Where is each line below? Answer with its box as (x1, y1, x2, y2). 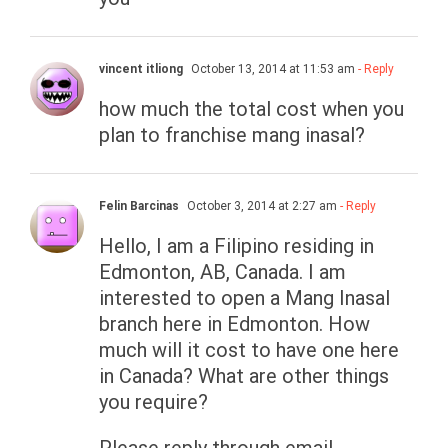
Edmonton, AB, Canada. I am (99, 260, 346, 285)
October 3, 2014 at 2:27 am (184, 199, 337, 214)
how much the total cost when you (99, 97, 404, 122)
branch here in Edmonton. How (99, 312, 370, 337)
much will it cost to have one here (99, 338, 399, 363)
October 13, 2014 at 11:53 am (188, 62, 355, 77)
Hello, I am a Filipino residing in (99, 234, 374, 259)
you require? (99, 390, 208, 415)
